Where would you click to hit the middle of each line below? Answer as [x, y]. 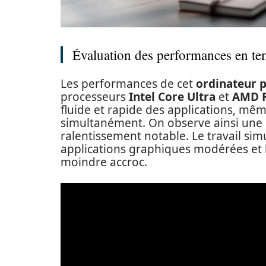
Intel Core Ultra [172, 97]
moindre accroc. [104, 162]
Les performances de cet [128, 84]
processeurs [95, 97]
